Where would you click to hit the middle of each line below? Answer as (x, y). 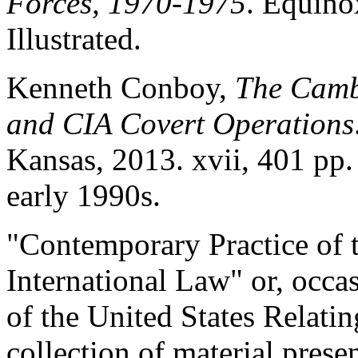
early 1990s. (84, 195)
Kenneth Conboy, (121, 87)
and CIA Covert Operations (180, 123)
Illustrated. (74, 38)
